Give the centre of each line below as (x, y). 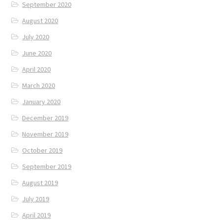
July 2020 (36, 37)
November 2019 (45, 134)
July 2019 (36, 199)
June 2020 (37, 53)
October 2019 (42, 150)
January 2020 (41, 101)
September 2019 (47, 166)
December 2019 (45, 118)
